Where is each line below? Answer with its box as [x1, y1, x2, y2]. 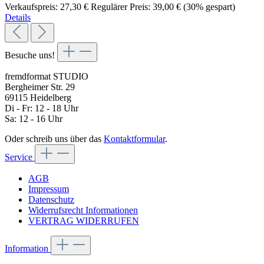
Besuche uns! [5, 50, 57, 61]
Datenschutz [28, 194, 74, 205]
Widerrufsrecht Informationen [28, 205, 138, 216]
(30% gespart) [183, 2, 235, 12]
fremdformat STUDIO [5, 71, 88, 82]
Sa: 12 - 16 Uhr [5, 114, 62, 124]
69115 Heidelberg [5, 93, 71, 103]
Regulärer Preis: [91, 2, 150, 12]
